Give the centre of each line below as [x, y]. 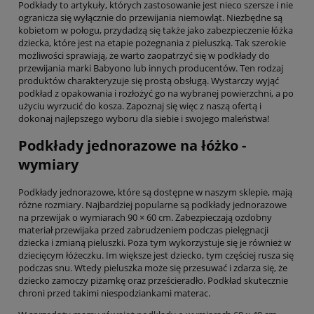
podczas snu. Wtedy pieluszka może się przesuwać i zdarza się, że [153, 267]
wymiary [48, 165]
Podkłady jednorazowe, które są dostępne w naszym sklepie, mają [155, 192]
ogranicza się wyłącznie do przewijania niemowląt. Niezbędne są [150, 18]
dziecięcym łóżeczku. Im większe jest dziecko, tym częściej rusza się [156, 255]
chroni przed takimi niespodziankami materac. [114, 293]
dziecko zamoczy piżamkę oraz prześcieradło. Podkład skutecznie [153, 280]
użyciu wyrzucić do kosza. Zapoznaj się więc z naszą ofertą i [140, 106]
